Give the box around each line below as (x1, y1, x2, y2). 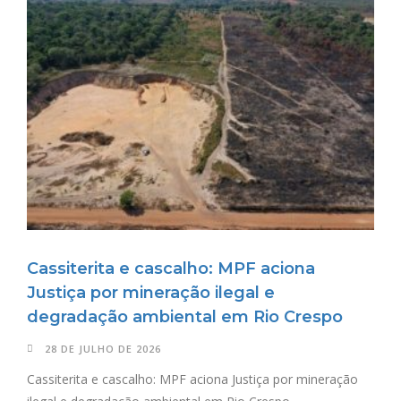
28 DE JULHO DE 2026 (45, 342, 161, 356)
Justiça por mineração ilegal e (27, 283, 275, 303)
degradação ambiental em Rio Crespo (27, 307, 343, 328)
